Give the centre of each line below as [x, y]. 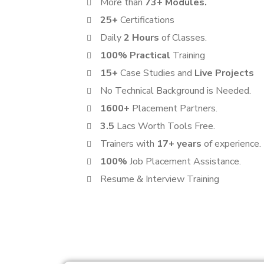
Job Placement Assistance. [185, 161]
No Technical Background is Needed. [175, 91]
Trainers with [128, 144]
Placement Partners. [174, 108]
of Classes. [183, 38]
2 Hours [141, 38]
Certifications [147, 20]
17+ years [180, 144]
